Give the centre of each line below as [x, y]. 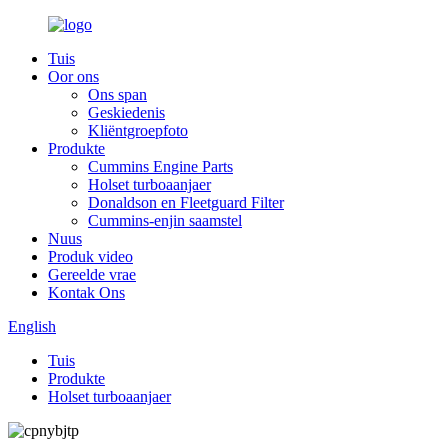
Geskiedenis [126, 112]
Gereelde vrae [92, 274]
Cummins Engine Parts [160, 166]
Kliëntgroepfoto [138, 130]
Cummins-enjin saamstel [165, 220]
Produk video [90, 256]
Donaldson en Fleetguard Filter [186, 202]
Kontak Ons [86, 292]
